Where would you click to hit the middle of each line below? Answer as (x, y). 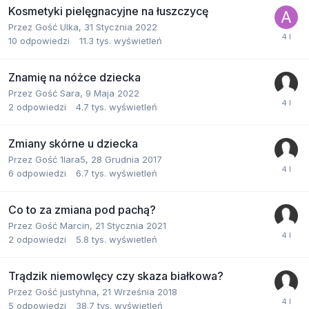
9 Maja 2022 (112, 93)
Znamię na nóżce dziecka (74, 77)
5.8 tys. (91, 239)
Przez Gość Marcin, (52, 226)
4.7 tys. (91, 107)
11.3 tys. (95, 41)
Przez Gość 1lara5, (50, 159)
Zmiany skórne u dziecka (73, 143)
